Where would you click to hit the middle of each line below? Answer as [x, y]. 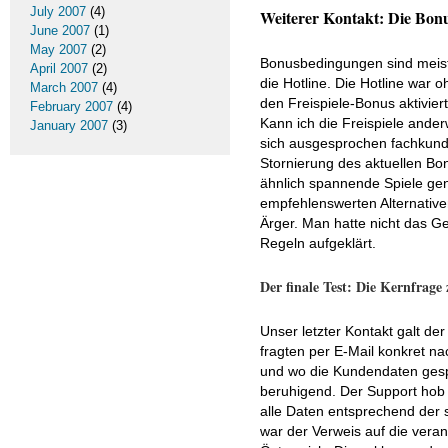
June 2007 [60, 30]
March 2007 [64, 87]
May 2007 [58, 49]
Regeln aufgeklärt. [318, 243]
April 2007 [59, 68]
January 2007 [69, 125]
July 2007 [58, 11]
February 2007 [71, 106]
